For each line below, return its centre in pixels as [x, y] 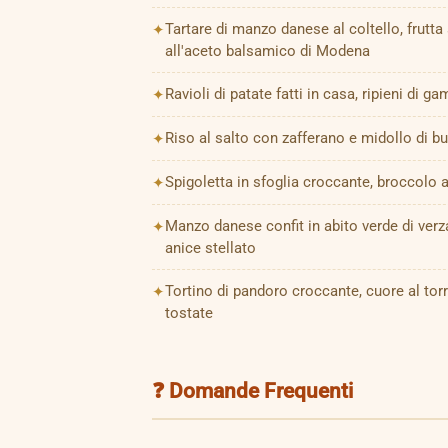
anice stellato [210, 248]
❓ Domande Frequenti [252, 391]
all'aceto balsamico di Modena [267, 51]
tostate [189, 313]
